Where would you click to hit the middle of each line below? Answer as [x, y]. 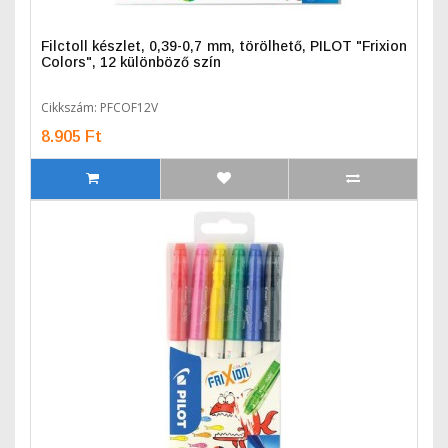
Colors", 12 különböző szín [131, 62]
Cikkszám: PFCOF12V [99, 107]
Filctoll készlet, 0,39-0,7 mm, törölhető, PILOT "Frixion [224, 46]
